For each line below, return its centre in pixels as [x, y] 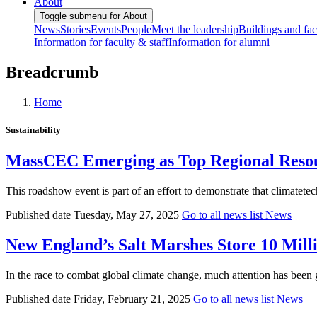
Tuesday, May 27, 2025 [126, 214]
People [136, 29]
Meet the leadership [195, 29]
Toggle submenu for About [93, 16]
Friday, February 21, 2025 [132, 299]
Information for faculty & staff [101, 42]
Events [106, 29]
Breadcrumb [52, 72]
